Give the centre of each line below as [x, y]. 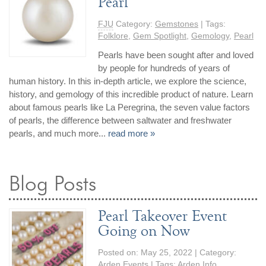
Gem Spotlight [159, 36]
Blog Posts [53, 184]
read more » [132, 134]
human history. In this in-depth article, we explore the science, [128, 81]
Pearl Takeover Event [162, 216]
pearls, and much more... [59, 134]
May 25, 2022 [166, 253]
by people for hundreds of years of [164, 68]
